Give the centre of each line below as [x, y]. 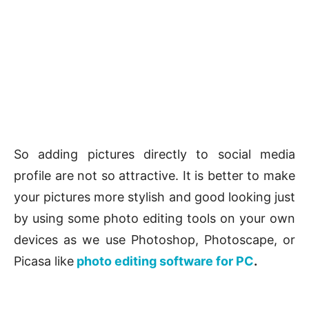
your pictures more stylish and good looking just [154, 197]
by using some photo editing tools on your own [154, 219]
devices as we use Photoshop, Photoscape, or [154, 240]
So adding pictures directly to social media [154, 154]
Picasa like [44, 261]
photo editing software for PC [165, 261]
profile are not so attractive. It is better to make [154, 176]
